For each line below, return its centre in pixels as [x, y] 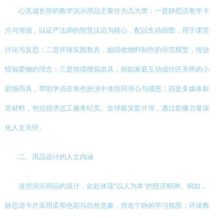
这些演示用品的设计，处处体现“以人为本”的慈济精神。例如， [113, 186]
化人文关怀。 [25, 127]
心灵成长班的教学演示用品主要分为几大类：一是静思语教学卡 [114, 11]
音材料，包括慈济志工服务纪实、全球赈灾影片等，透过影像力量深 [107, 108]
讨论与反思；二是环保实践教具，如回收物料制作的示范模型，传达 [107, 50]
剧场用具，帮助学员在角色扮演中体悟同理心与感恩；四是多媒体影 [107, 89]
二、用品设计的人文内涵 [56, 157]
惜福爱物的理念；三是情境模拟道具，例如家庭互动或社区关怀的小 [107, 69]
